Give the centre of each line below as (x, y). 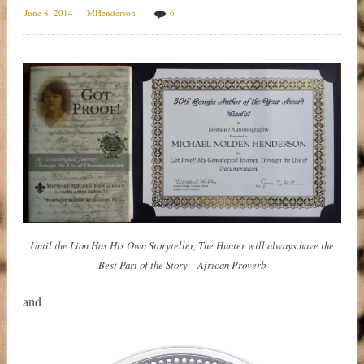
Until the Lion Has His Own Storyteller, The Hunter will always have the (182, 245)
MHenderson (111, 12)
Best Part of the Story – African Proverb (182, 265)
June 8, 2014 (48, 12)
